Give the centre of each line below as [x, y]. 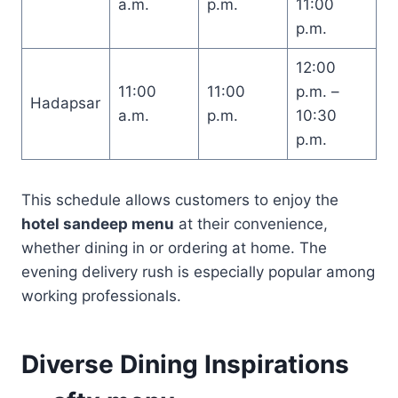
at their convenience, [251, 223]
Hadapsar [65, 103]
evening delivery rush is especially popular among [198, 271]
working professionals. [101, 295]
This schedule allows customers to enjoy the [180, 199]
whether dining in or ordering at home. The [174, 247]
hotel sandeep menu [98, 223]
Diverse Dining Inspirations [185, 364]
